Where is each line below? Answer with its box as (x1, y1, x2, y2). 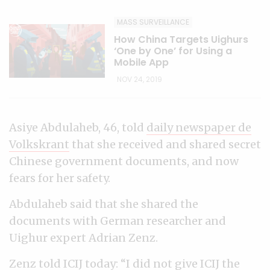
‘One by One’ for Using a (114, 44, 233, 58)
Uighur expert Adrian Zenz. (9, 231, 158, 245)
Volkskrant (9, 137, 69, 151)
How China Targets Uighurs (114, 33, 249, 46)
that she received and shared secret (69, 137, 261, 151)
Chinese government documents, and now (9, 154, 239, 168)
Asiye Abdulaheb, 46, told (9, 121, 146, 134)
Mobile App (114, 55, 169, 69)
